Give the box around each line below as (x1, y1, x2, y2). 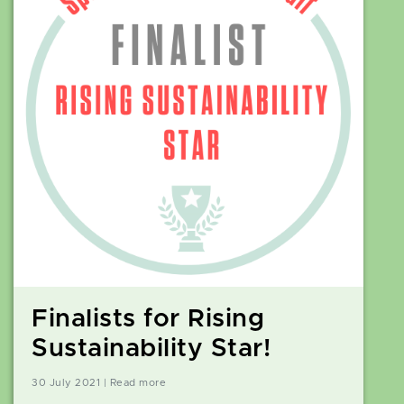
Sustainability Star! (32, 336, 271, 363)
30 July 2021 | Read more (32, 378, 166, 389)
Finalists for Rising (32, 307, 264, 333)
